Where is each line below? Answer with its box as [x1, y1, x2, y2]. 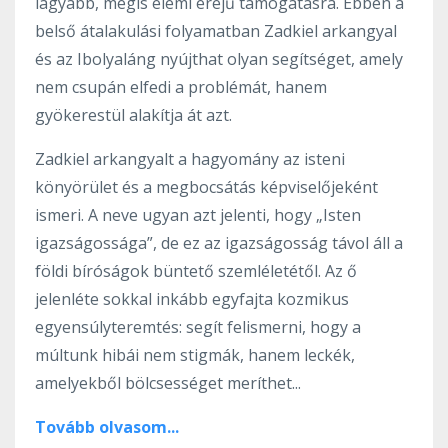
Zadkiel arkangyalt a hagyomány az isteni [35, 147, 345, 170]
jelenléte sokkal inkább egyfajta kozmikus [35, 287, 349, 310]
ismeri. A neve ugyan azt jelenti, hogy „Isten [35, 203, 361, 226]
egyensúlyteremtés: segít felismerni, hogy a [35, 315, 361, 338]
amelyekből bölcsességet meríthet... [35, 371, 301, 394]
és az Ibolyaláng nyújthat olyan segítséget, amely [35, 47, 403, 70]
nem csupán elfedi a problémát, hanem [35, 75, 327, 98]
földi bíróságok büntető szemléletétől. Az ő [35, 259, 357, 282]
